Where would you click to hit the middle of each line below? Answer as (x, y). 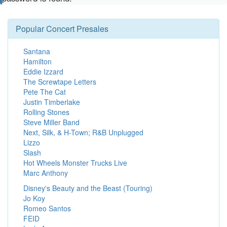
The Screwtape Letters (60, 82)
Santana (37, 51)
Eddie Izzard (43, 71)
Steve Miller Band (51, 122)
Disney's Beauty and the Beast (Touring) (88, 188)
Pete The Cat (45, 92)
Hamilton (37, 61)
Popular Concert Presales (62, 29)
